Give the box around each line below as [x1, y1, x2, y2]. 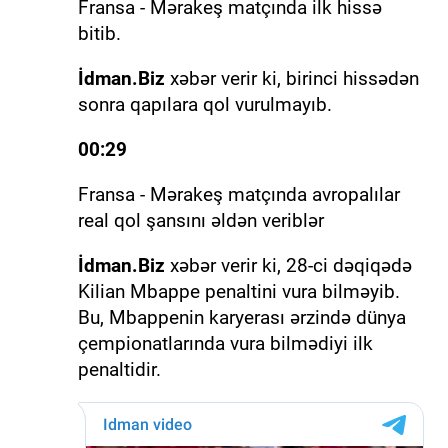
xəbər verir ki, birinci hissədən [164, 67, 419, 91]
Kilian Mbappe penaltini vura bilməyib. [77, 280, 400, 304]
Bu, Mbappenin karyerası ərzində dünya [77, 306, 406, 330]
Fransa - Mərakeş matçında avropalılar [77, 183, 400, 207]
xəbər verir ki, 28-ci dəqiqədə [164, 254, 412, 278]
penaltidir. [77, 358, 161, 382]
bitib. [77, 22, 121, 46]
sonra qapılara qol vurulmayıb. [77, 93, 332, 117]
